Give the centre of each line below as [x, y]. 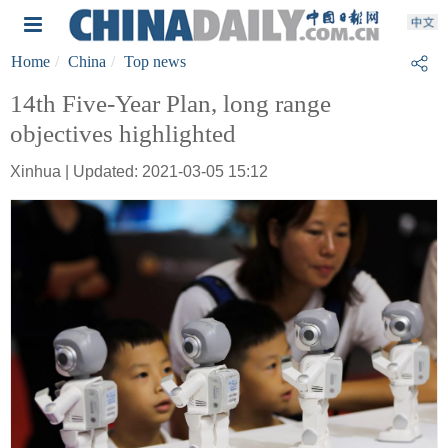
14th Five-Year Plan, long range [170, 103]
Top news [155, 61]
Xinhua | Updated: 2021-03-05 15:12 [139, 171]
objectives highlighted [123, 133]
